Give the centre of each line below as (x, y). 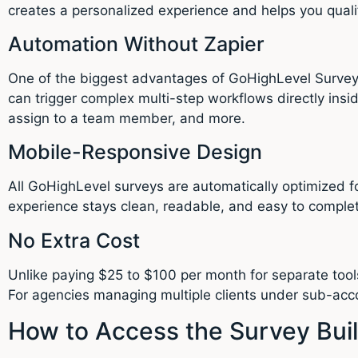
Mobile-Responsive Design (135, 152)
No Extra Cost (74, 240)
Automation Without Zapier (136, 44)
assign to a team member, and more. (127, 119)
